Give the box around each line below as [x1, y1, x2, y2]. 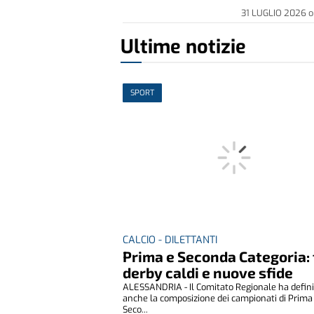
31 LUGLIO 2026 [241, 6, 309, 19]
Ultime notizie [121, 34, 246, 60]
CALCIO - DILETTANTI [123, 233, 218, 247]
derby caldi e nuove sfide [123, 263, 294, 281]
